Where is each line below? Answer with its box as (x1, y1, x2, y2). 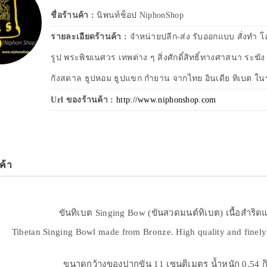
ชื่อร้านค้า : (51, 11, 97, 20)
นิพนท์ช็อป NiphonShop (97, 11, 184, 20)
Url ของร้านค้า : (51, 95, 114, 105)
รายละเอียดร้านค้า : (51, 32, 130, 42)
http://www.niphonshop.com (116, 95, 216, 105)
